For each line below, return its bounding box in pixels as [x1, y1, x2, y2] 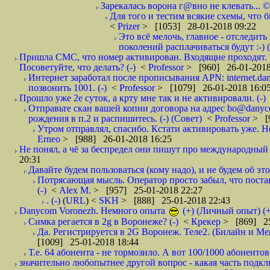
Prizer [118, 21, 142, 31]
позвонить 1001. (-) [28, 83, 107, 93]
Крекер [191, 216, 223, 227]
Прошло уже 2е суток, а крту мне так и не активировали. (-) [19, 93, 266, 103]
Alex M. [59, 185, 93, 195]
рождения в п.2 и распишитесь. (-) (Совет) [28, 113, 202, 124]
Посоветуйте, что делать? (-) [19, 62, 136, 72]
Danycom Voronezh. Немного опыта [19, 206, 168, 216]
